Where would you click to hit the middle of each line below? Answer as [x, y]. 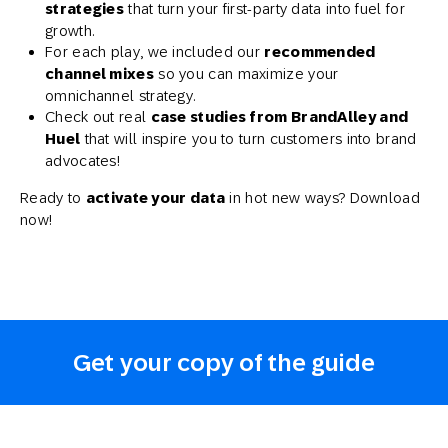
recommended [320, 52]
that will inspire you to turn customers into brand [248, 138]
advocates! [83, 160]
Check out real [98, 116]
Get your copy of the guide [224, 362]
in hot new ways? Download [322, 197]
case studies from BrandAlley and [279, 117]
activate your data [155, 198]
